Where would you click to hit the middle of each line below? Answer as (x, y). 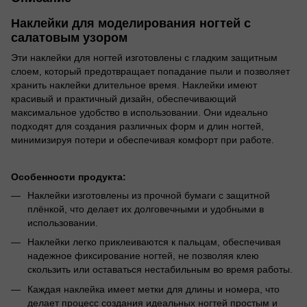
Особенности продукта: (69, 176)
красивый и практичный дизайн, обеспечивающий (124, 98)
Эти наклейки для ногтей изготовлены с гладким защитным (144, 57)
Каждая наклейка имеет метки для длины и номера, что (153, 289)
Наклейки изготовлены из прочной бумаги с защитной (149, 195)
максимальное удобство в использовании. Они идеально (139, 112)
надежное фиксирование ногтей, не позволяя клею (143, 256)
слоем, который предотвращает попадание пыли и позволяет (150, 71)
